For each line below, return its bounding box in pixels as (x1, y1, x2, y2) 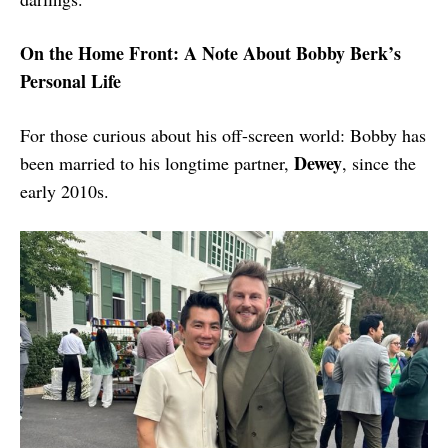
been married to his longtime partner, (20, 150, 294, 175)
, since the (342, 150, 416, 175)
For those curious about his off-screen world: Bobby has (20, 122, 426, 147)
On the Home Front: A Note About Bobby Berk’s (20, 39, 401, 66)
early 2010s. (20, 178, 109, 203)
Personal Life (20, 67, 121, 94)
